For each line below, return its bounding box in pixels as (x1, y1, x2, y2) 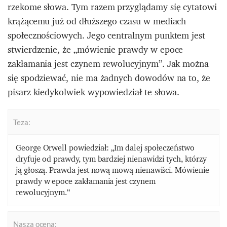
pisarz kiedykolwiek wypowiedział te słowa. (8, 84, 180, 100)
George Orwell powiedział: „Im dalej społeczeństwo (16, 140, 195, 155)
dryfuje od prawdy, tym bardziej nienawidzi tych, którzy (16, 152, 207, 166)
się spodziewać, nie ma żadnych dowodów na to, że (8, 69, 210, 86)
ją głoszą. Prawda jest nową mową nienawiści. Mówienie (16, 163, 209, 177)
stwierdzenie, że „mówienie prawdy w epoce (8, 41, 183, 57)
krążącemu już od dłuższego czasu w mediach (8, 13, 186, 29)
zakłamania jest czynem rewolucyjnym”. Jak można (8, 55, 209, 71)
